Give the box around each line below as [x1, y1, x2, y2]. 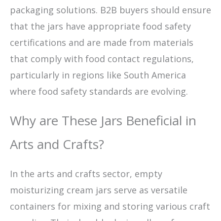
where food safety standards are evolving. [10, 85, 188, 97]
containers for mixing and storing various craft [10, 200, 210, 212]
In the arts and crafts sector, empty [10, 167, 162, 180]
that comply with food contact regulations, [10, 52, 194, 65]
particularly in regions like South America [10, 69, 186, 81]
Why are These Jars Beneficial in [10, 111, 196, 129]
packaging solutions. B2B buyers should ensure [10, 3, 211, 16]
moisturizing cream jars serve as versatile [10, 184, 187, 196]
